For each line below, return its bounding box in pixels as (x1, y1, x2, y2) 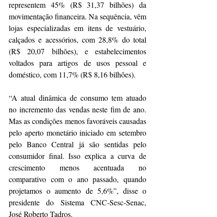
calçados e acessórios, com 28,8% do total (9, 34, 146, 45)
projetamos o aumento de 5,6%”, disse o (9, 186, 146, 196)
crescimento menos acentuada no (9, 162, 146, 173)
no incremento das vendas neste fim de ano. (9, 104, 146, 115)
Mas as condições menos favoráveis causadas (9, 116, 146, 126)
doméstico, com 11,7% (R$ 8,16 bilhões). (9, 69, 136, 80)
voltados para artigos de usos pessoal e (9, 58, 146, 68)
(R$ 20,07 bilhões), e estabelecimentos (9, 46, 146, 57)
